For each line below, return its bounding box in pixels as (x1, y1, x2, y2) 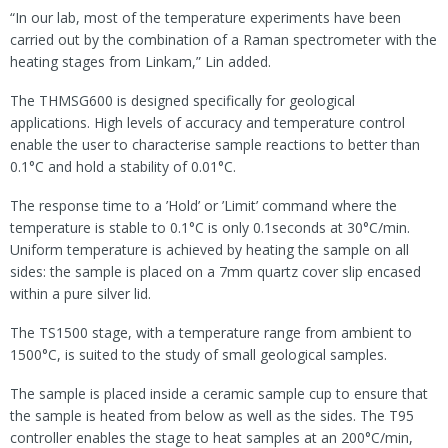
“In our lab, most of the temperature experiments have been (10, 7, 401, 27)
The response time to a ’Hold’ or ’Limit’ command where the (10, 195, 397, 215)
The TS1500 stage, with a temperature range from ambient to (10, 322, 412, 342)
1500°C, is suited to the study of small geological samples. (10, 344, 387, 364)
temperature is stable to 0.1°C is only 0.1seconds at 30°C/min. (10, 217, 410, 237)
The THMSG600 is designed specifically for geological (10, 90, 355, 110)
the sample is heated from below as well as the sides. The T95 (10, 405, 414, 425)
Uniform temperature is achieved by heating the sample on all (10, 239, 409, 259)
